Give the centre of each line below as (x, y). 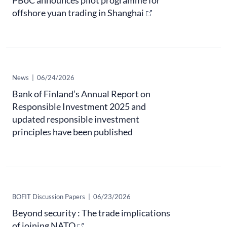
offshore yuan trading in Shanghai (78, 13)
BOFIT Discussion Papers (49, 197)
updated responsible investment (76, 119)
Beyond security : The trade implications (91, 213)
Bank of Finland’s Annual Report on (81, 94)
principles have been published (72, 132)
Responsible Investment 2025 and (79, 107)
